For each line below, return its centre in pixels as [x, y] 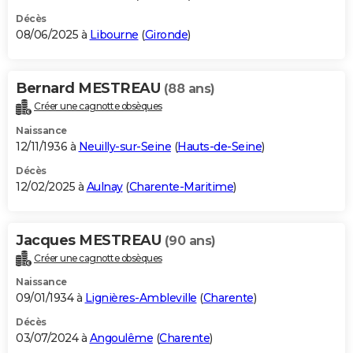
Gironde [166, 34]
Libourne [114, 34]
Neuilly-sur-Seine [124, 146]
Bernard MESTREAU [90, 88]
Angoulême [121, 338]
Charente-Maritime [181, 186]
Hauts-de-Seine [219, 146]
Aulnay [104, 186]
